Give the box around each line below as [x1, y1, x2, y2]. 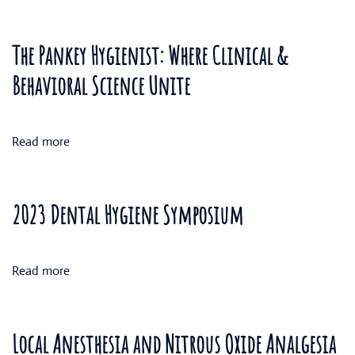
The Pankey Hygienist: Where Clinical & [12, 39, 288, 71]
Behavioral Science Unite [12, 69, 190, 101]
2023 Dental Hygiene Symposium [12, 198, 243, 231]
